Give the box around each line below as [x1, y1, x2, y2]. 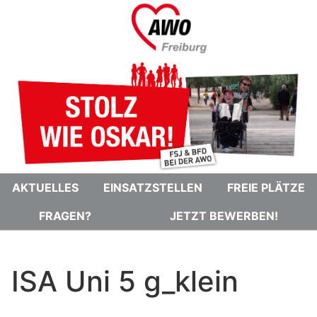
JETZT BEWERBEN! [169, 208, 278, 223]
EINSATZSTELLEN [103, 180, 202, 195]
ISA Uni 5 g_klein [11, 263, 238, 299]
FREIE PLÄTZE [226, 180, 305, 195]
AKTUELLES [12, 180, 79, 195]
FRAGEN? [39, 208, 92, 223]
